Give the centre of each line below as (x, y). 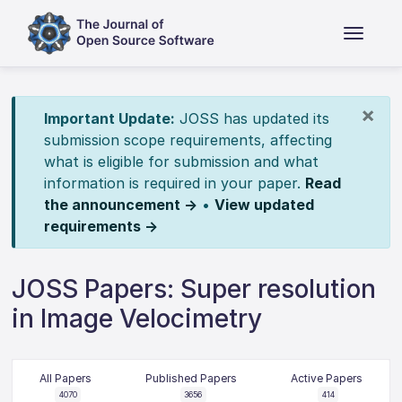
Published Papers (191, 378)
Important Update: (109, 118)
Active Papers (326, 378)
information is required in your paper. (174, 183)
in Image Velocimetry (137, 319)
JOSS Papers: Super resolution (194, 289)
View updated (264, 205)
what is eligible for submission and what (181, 162)
